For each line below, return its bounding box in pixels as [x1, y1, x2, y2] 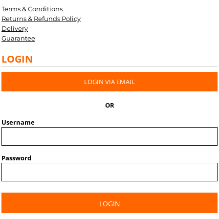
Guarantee [1, 34, 35, 42]
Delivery [1, 24, 28, 32]
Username [1, 118, 35, 127]
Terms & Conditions [1, 5, 63, 13]
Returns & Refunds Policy [1, 15, 81, 22]
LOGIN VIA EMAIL [84, 77, 135, 86]
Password [1, 153, 31, 162]
